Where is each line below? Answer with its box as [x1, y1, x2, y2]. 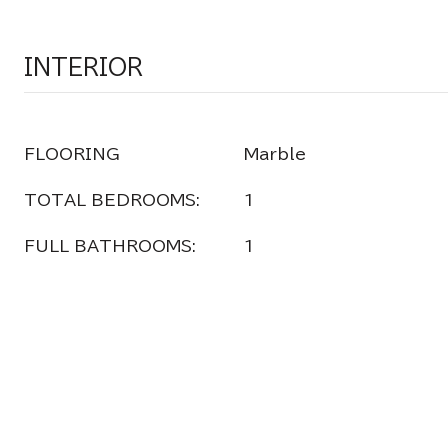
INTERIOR [24, 56, 143, 78]
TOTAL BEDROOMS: [24, 192, 200, 208]
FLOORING [24, 146, 120, 162]
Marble [244, 146, 306, 162]
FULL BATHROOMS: [24, 238, 196, 254]
